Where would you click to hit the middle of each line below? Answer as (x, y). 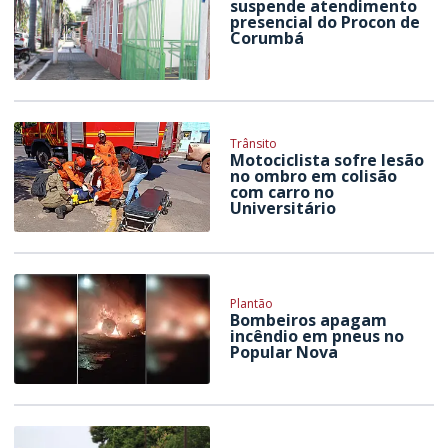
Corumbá (267, 37)
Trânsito (254, 143)
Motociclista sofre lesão (327, 160)
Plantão (252, 303)
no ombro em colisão (314, 176)
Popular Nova (284, 351)
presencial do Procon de (325, 21)
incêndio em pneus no (317, 335)
